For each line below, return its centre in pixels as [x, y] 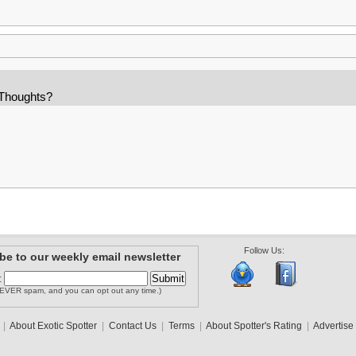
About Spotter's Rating [254, 326]
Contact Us [133, 326]
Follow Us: [264, 250]
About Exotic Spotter [53, 326]
